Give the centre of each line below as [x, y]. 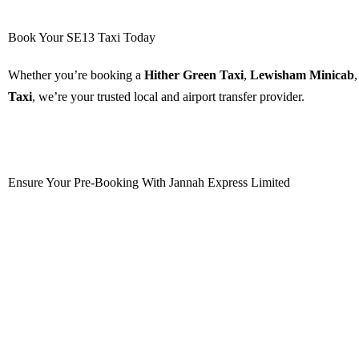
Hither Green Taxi [194, 75]
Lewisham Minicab [302, 75]
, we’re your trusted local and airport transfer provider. [168, 96]
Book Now [228, 147]
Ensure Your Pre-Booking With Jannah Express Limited [149, 182]
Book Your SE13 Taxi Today [82, 37]
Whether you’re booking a [76, 75]
